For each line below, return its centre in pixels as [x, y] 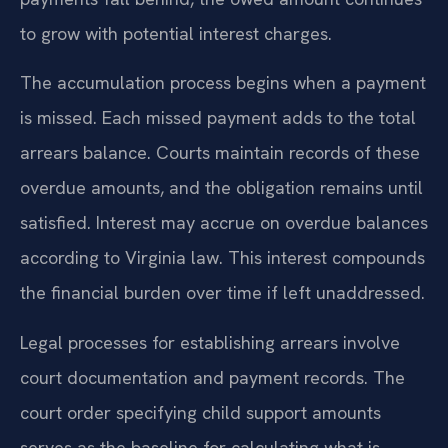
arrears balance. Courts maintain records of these [220, 153]
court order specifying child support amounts [200, 412]
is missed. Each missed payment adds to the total [218, 118]
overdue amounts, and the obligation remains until [221, 188]
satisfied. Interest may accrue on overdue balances [224, 223]
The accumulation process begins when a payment [223, 83]
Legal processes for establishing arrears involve [210, 342]
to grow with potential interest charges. [176, 33]
